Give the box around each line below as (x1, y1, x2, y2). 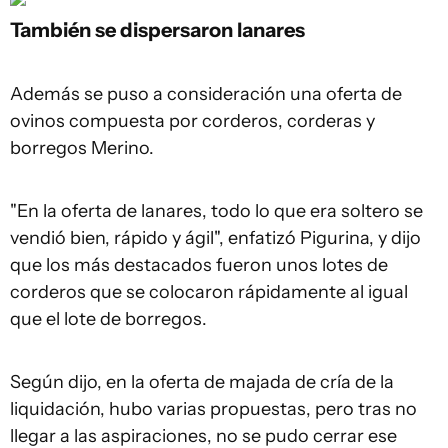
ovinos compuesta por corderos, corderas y (10, 110, 375, 132)
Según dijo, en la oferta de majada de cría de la (10, 371, 394, 393)
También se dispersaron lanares (10, 17, 305, 42)
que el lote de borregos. (10, 308, 207, 330)
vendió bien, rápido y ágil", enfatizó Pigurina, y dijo (10, 227, 421, 249)
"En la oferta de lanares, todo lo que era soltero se (10, 200, 423, 222)
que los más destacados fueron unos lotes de (10, 254, 388, 276)
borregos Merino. (10, 137, 154, 159)
